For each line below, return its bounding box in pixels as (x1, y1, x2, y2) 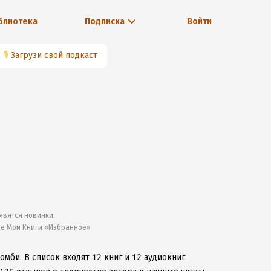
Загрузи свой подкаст (11, 50, 97, 60)
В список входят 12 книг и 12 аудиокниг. (24, 252, 187, 263)
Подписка (84, 16, 125, 27)
